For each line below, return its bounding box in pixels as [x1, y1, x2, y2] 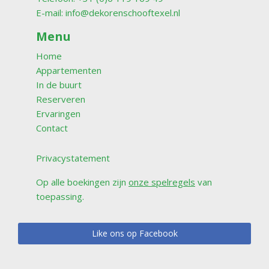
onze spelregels [128, 175, 195, 188]
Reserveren [36, 92, 85, 105]
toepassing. [36, 190, 84, 202]
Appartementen [36, 64, 101, 76]
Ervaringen [36, 107, 80, 119]
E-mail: [36, 6, 65, 19]
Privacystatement [36, 151, 110, 164]
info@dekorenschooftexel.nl [65, 6, 180, 19]
